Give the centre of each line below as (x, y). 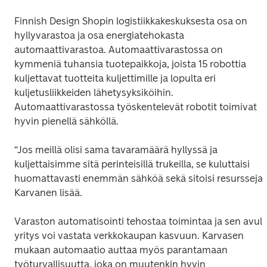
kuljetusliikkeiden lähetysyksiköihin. (94, 92)
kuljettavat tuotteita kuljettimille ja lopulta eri (115, 78)
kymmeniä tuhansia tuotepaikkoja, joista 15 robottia (130, 64)
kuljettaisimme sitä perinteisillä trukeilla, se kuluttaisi (132, 164)
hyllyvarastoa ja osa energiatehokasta (99, 35)
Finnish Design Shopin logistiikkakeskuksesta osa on (131, 21)
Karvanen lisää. (48, 193)
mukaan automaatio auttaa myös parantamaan (121, 250)
